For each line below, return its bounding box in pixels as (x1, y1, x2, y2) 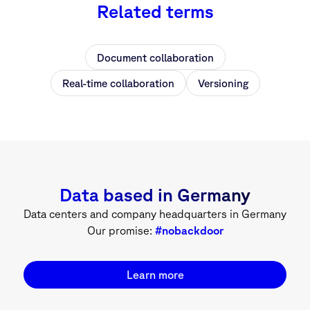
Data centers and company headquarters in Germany (24, 207, 286, 220)
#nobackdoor (154, 224, 224, 237)
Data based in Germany (60, 184, 250, 205)
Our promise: (86, 224, 155, 237)
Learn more (126, 268, 184, 281)
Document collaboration (96, 51, 214, 64)
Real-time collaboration (62, 77, 174, 90)
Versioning (197, 77, 248, 90)
